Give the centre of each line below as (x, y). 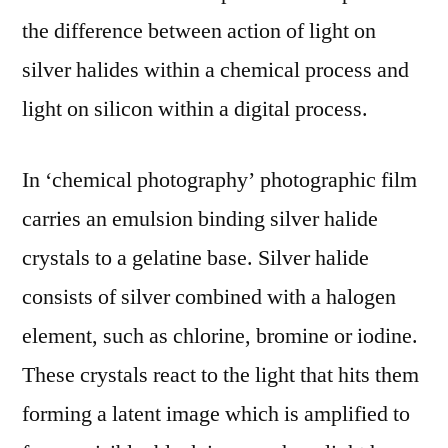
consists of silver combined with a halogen (209, 297)
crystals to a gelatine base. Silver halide (195, 258)
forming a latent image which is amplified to (216, 414)
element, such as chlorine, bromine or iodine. (220, 336)
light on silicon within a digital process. (195, 109)
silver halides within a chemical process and (215, 70)
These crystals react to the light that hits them (220, 375)
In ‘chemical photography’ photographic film (219, 180)
